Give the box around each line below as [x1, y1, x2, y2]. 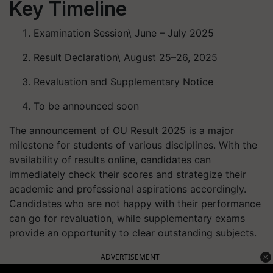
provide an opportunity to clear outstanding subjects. [9, 227, 257, 239]
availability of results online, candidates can [9, 154, 211, 166]
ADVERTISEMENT [101, 252, 160, 262]
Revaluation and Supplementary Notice [34, 76, 213, 88]
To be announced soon [34, 100, 139, 112]
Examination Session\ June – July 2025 [34, 27, 214, 39]
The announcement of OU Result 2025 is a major [9, 124, 234, 136]
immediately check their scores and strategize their [9, 168, 246, 180]
